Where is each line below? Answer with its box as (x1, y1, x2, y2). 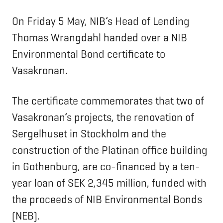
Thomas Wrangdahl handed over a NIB (12, 30, 187, 45)
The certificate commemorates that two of (12, 94, 204, 109)
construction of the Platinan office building (12, 143, 208, 158)
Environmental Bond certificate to (12, 47, 165, 62)
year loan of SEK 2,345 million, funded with (12, 176, 207, 191)
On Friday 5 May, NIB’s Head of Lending (12, 14, 190, 29)
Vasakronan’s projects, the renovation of (12, 110, 194, 125)
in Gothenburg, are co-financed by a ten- (12, 159, 200, 174)
